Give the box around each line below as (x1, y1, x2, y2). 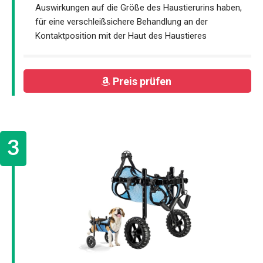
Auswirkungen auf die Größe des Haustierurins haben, (35, 2, 242, 13)
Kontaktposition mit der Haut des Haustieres (35, 30, 207, 41)
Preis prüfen (112, 75, 174, 87)
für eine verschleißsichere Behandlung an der (35, 16, 208, 27)
